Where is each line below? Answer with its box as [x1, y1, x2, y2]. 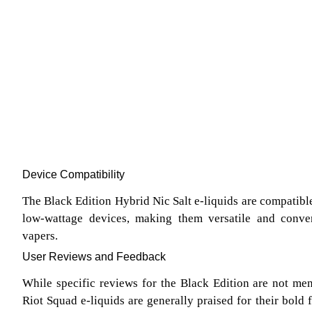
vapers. [22, 229, 58, 243]
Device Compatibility [22, 169, 125, 181]
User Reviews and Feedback [22, 251, 166, 263]
